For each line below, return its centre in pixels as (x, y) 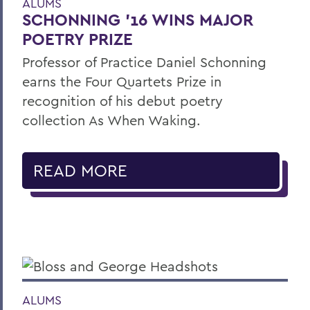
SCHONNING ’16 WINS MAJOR (138, 20)
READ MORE (80, 171)
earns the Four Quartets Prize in (122, 82)
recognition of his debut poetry (122, 101)
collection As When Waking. (111, 120)
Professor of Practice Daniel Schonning (144, 62)
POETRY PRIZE (77, 39)
